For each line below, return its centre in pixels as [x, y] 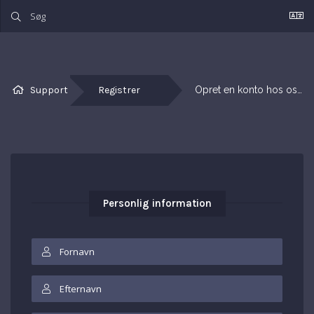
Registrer [119, 90]
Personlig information [157, 203]
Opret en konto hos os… [248, 90]
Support [49, 90]
